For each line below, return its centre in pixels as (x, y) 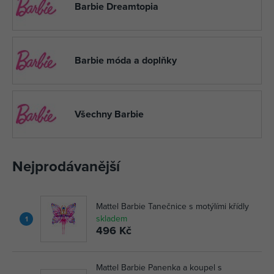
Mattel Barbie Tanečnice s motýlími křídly (172, 206)
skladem (112, 218)
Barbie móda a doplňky (126, 60)
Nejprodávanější (66, 166)
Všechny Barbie (109, 114)
